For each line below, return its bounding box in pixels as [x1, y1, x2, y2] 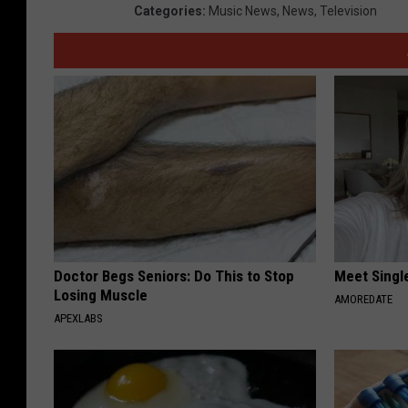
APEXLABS [54, 311, 103, 325]
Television [320, 3, 377, 18]
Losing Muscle [54, 285, 148, 304]
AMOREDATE [334, 291, 393, 306]
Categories [134, 3, 202, 18]
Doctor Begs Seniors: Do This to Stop [54, 266, 294, 285]
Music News [209, 3, 277, 18]
